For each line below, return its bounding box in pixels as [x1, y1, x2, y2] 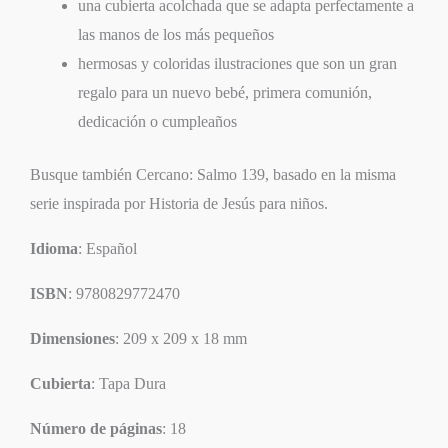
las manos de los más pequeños [78, 26, 274, 44]
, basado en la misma [265, 166, 396, 184]
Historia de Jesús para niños [149, 195, 324, 213]
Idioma [30, 240, 78, 258]
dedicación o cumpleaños [78, 113, 237, 131]
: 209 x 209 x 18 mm [115, 330, 247, 348]
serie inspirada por [30, 195, 149, 213]
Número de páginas [30, 420, 162, 438]
